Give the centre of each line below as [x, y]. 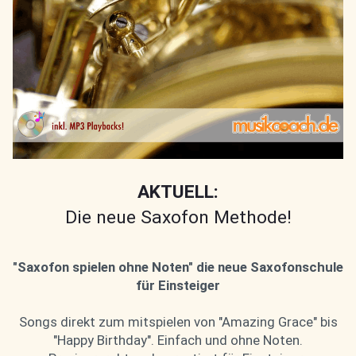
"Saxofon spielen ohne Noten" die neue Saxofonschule [178, 267]
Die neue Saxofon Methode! [178, 217]
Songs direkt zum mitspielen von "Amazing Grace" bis [178, 321]
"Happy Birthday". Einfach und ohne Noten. [178, 340]
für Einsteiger [178, 285]
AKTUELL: [178, 192]
